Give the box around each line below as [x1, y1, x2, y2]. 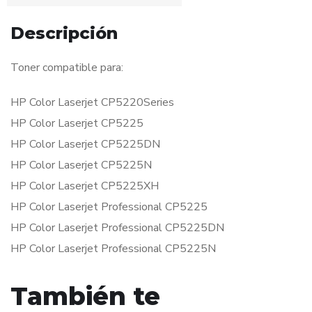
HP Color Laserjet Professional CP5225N [10, 241, 216, 257]
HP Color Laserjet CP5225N [10, 157, 152, 173]
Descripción [10, 23, 118, 44]
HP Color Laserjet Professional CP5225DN [10, 220, 224, 236]
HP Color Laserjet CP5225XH [10, 178, 159, 194]
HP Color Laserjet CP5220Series [10, 95, 174, 111]
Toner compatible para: [10, 60, 123, 76]
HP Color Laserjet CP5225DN [10, 136, 160, 153]
